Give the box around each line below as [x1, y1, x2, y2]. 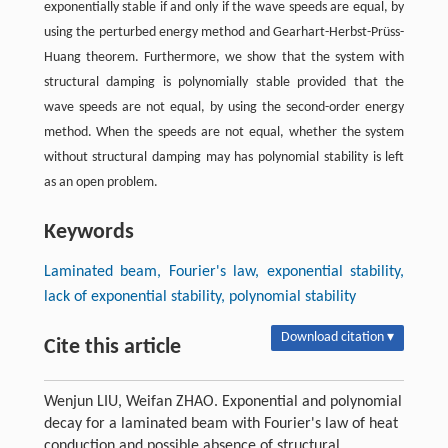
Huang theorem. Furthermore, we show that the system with [43, 49, 405, 65]
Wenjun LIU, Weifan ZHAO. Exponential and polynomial [43, 393, 402, 410]
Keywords [43, 220, 134, 244]
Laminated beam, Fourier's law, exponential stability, [43, 263, 405, 280]
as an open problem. [43, 174, 158, 190]
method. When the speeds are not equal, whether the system [43, 124, 405, 140]
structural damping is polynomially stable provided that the [43, 74, 405, 90]
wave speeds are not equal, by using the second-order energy [43, 99, 405, 115]
